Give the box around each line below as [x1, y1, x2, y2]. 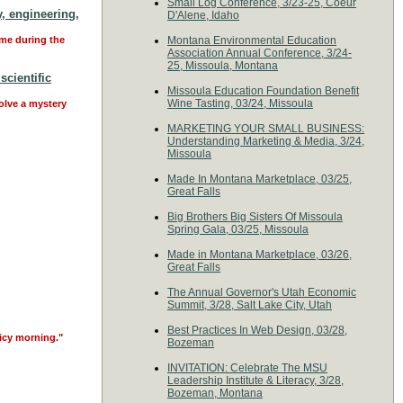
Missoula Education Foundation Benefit [167, 85, 359, 97]
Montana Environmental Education [167, 34, 336, 47]
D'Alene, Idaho [167, 9, 239, 22]
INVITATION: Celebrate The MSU [167, 362, 327, 374]
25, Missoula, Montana [167, 59, 278, 72]
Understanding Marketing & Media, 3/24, [167, 135, 364, 148]
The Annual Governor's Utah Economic [167, 286, 356, 299]
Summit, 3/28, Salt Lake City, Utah [167, 299, 332, 311]
